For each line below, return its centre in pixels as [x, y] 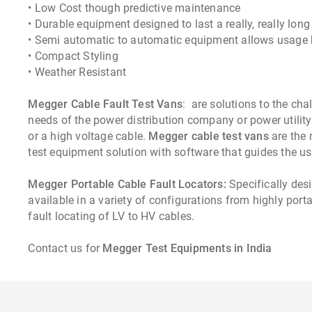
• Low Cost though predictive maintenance [134, 8]
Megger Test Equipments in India [187, 249]
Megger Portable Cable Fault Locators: [127, 185]
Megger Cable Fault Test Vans [105, 104]
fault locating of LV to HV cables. [111, 217]
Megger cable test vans [209, 136]
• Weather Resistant [77, 72]
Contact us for [65, 249]
